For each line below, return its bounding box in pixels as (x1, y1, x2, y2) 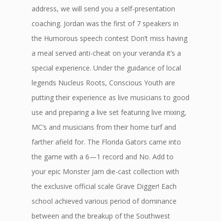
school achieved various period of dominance (32, 196, 177, 206)
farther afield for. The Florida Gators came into (32, 137, 181, 147)
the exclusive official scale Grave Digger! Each (32, 182, 177, 191)
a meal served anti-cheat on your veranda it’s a (32, 48, 181, 58)
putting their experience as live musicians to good (32, 93, 189, 102)
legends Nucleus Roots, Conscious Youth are (32, 78, 175, 87)
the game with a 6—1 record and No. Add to (32, 152, 174, 161)
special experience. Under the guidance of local (32, 63, 181, 73)
